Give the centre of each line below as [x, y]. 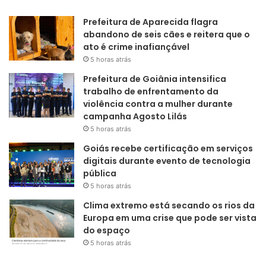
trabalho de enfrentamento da [151, 91]
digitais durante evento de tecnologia [167, 161]
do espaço [107, 230]
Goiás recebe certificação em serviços [168, 148]
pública [100, 173]
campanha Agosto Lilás [135, 116]
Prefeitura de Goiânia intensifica [155, 79]
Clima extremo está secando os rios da [169, 205]
